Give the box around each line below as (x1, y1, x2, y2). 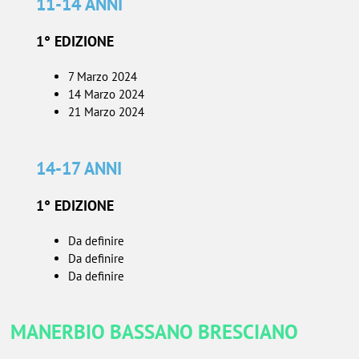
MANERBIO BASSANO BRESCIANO (10, 318, 299, 345)
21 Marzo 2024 (67, 104, 144, 120)
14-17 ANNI (35, 156, 122, 179)
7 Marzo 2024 (67, 69, 137, 85)
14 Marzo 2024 (67, 87, 144, 103)
